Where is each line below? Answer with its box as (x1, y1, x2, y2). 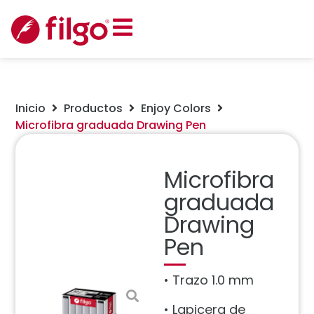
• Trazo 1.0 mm (164, 271, 254, 289)
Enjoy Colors (141, 100, 212, 117)
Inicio (15, 100, 46, 117)
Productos (64, 100, 123, 117)
